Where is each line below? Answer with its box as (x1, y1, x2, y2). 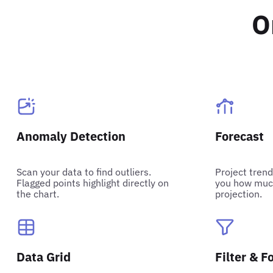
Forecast (215, 127, 264, 144)
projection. (215, 187, 263, 200)
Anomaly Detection (16, 127, 126, 144)
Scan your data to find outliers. (16, 165, 152, 178)
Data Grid (16, 248, 71, 265)
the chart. (16, 187, 60, 200)
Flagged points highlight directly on (16, 176, 169, 189)
